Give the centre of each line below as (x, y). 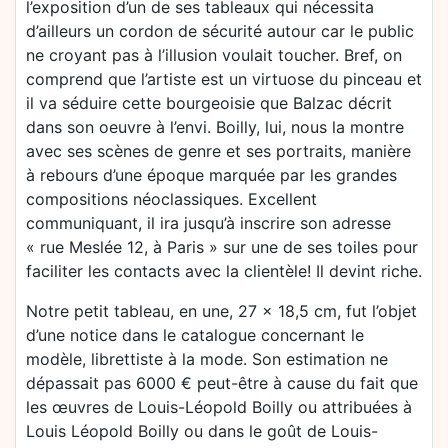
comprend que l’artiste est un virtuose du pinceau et (224, 79)
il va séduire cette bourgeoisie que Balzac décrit (209, 103)
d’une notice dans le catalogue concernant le (195, 335)
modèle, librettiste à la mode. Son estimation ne (207, 359)
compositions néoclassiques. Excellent (171, 199)
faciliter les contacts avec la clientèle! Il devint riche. (224, 271)
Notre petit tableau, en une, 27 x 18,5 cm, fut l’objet (221, 311)
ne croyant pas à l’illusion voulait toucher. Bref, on (214, 55)
